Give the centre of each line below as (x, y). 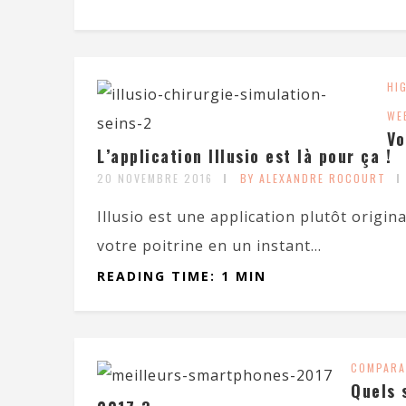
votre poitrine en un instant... (209, 246)
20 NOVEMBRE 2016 (155, 178)
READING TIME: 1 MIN (182, 276)
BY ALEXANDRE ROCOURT (313, 178)
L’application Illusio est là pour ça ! (244, 156)
